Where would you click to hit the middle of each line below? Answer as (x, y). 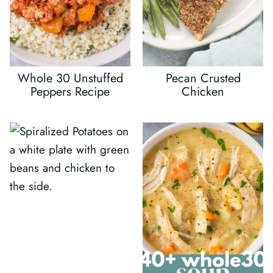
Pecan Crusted (203, 79)
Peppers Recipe (70, 92)
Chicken (203, 92)
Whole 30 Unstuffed (70, 79)
